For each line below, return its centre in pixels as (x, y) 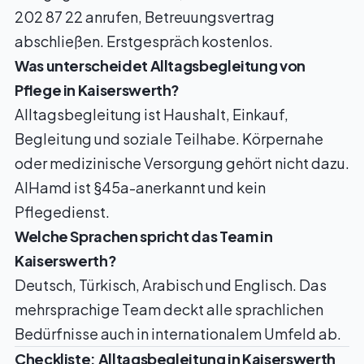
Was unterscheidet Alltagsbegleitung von (160, 65)
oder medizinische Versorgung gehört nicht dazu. (182, 163)
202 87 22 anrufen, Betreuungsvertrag (145, 17)
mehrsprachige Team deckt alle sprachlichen (169, 309)
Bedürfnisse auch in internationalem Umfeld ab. (178, 334)
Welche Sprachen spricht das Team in (144, 236)
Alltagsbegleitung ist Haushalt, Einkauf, (152, 114)
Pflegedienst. (62, 212)
